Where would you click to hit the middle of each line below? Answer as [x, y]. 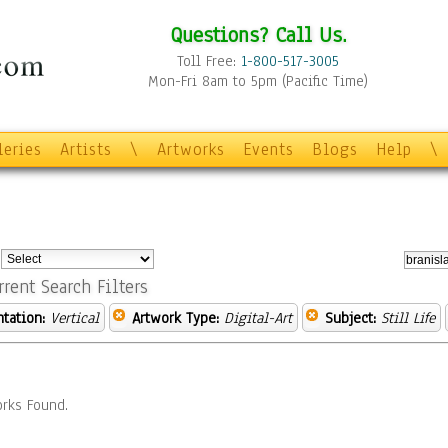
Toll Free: [209, 61]
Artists [86, 149]
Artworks [191, 149]
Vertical [74, 318]
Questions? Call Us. [258, 34]
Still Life [408, 318]
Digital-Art [258, 318]
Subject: [350, 318]
